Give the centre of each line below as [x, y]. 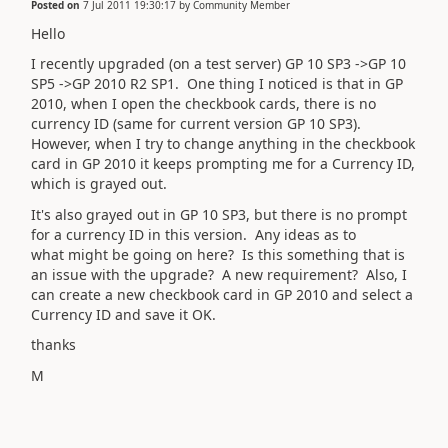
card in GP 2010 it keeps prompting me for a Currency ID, [223, 163]
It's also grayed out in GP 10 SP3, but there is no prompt [219, 214]
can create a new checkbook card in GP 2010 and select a [222, 294]
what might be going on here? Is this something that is [218, 254]
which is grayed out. [99, 183]
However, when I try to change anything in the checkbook [223, 143]
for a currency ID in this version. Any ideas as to [193, 234]
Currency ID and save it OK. [125, 314]
